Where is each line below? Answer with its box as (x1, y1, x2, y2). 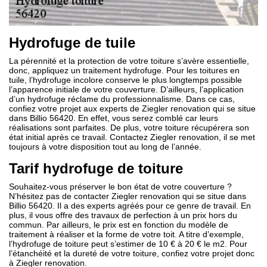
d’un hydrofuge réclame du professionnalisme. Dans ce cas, (9, 94, 235, 104)
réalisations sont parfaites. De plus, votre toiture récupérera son (9, 122, 249, 132)
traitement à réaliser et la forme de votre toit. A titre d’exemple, (9, 229, 244, 239)
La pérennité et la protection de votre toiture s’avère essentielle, (9, 55, 249, 66)
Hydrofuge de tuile (9, 34, 135, 51)
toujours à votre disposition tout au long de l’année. (9, 141, 201, 151)
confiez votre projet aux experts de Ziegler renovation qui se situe (9, 103, 256, 113)
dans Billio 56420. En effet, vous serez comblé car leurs (9, 113, 218, 123)
